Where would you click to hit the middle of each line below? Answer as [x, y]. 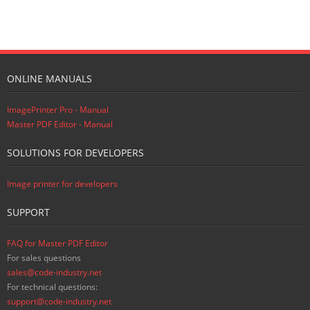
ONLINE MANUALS [49, 78]
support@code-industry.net [59, 301]
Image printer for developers [62, 183]
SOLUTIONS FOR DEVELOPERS [75, 152]
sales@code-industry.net [54, 272]
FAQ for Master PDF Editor [57, 243]
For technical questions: [52, 286]
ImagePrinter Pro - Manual [58, 109]
